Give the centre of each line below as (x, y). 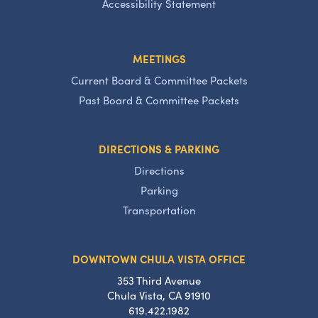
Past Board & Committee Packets (159, 100)
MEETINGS (159, 59)
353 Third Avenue (159, 280)
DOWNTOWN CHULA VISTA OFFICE (159, 259)
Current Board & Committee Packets (159, 80)
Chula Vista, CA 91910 (159, 295)
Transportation (159, 210)
